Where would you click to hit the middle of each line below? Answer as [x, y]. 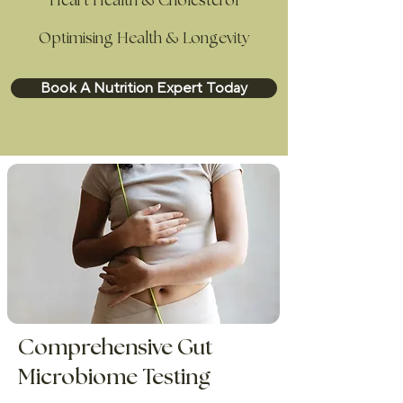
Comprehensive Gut [115, 348]
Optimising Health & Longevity [144, 38]
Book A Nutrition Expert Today [144, 87]
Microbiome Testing [114, 377]
